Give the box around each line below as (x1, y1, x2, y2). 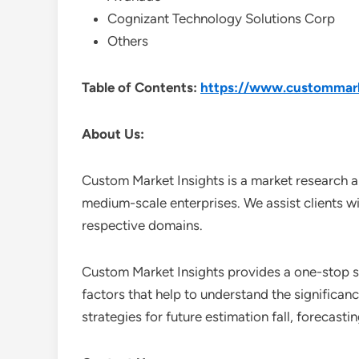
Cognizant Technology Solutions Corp (107, 10, 335, 26)
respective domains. (82, 217, 203, 233)
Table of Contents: (82, 79, 200, 95)
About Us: (82, 126, 144, 142)
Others (107, 33, 148, 49)
